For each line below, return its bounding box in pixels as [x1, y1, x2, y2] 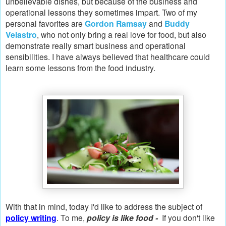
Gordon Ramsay [85, 17, 147, 29]
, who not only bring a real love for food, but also [37, 28, 206, 40]
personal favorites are [6, 17, 85, 29]
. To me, [56, 211, 85, 223]
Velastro [6, 28, 37, 40]
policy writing [6, 211, 56, 223]
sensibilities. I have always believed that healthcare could [6, 50, 210, 62]
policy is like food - [87, 211, 160, 223]
